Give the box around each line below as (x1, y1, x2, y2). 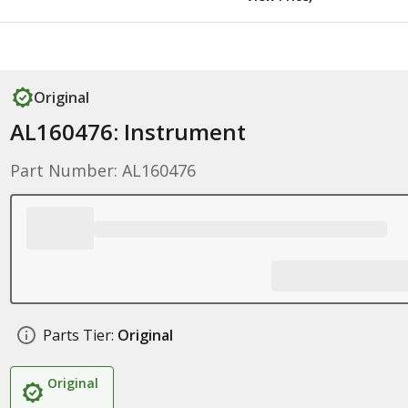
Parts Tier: (42, 325, 114, 345)
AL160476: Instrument (9, 117, 246, 147)
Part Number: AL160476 (9, 159, 196, 181)
